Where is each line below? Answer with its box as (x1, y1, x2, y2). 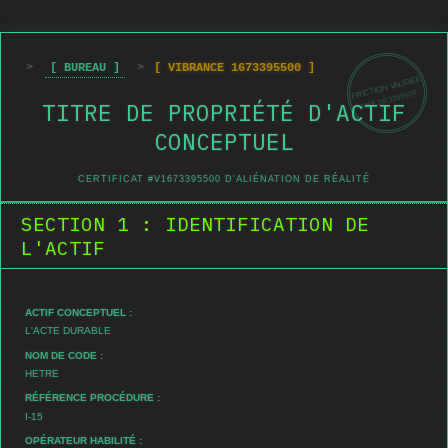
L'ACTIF (21, 235, 105, 261)
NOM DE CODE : (25, 349, 103, 361)
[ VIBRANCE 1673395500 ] (154, 60, 315, 75)
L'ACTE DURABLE (25, 324, 111, 336)
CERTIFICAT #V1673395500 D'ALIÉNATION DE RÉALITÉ (78, 174, 370, 185)
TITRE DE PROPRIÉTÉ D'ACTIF (42, 98, 406, 127)
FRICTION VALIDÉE (349, 73, 421, 101)
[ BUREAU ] (50, 60, 120, 75)
